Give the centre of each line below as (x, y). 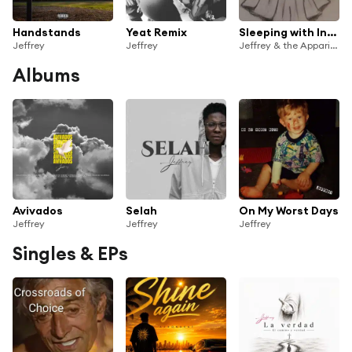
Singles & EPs (70, 253)
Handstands (47, 32)
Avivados (38, 210)
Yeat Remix (156, 32)
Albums (46, 75)
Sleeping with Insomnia (332, 32)
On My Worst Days (289, 210)
